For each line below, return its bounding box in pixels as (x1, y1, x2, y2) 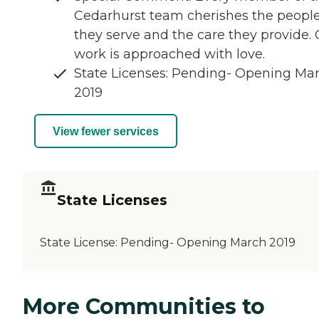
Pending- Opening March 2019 (120, 236, 296, 250)
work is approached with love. (74, 46, 265, 63)
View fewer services (53, 125, 159, 137)
